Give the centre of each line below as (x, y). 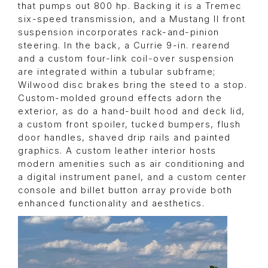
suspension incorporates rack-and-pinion (119, 33)
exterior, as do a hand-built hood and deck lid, (132, 112)
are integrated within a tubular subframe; (117, 72)
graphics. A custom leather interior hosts (117, 151)
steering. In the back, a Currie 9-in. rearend (124, 46)
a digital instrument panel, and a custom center (133, 177)
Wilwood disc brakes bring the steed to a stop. (133, 85)
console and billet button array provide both (125, 191)
